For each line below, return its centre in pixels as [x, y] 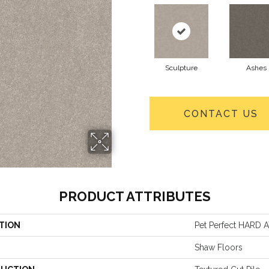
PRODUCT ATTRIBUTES [134, 196]
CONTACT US [221, 113]
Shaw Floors [219, 247]
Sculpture [181, 68]
